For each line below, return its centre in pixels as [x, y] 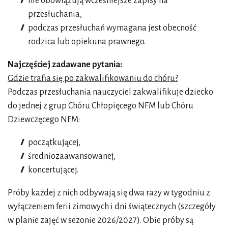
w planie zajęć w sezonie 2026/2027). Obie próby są [101, 220]
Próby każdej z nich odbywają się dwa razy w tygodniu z [109, 193]
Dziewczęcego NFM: [44, 119]
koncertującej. [53, 170]
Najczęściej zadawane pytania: [65, 64]
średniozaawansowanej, [72, 156]
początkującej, [54, 142]
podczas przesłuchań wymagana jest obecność [112, 28]
